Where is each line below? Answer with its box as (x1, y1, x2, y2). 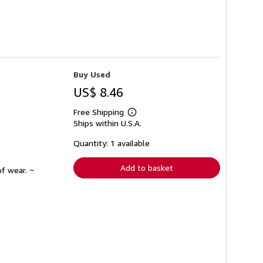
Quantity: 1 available (73, 137, 150, 148)
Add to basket (120, 162, 173, 173)
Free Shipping (73, 106, 124, 117)
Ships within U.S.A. (73, 117, 141, 128)
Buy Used (73, 69, 110, 79)
